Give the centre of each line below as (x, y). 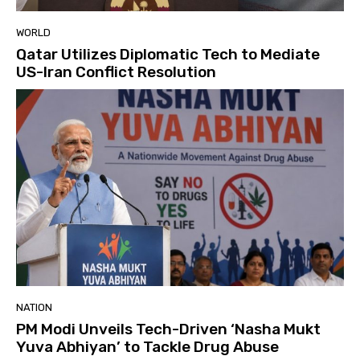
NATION (34, 307)
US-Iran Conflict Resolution (116, 72)
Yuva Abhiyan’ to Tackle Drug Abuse (147, 346)
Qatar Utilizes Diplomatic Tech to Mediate (168, 54)
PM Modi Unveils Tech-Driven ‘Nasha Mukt (168, 329)
